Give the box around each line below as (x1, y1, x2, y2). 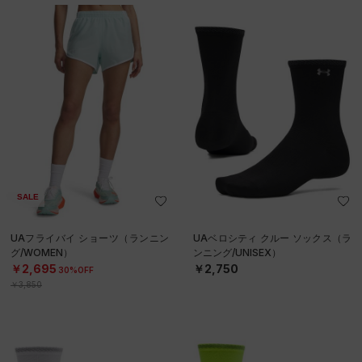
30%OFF (58, 265, 94, 276)
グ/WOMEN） (11, 246, 73, 259)
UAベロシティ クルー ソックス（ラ (193, 232, 351, 245)
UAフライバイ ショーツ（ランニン (11, 232, 169, 245)
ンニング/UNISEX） (193, 246, 281, 259)
